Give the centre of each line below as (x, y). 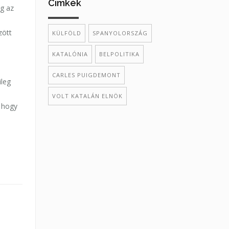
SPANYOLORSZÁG (120, 33)
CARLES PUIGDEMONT (86, 75)
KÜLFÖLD (66, 33)
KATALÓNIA (70, 54)
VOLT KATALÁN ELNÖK (87, 96)
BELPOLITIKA (119, 54)
